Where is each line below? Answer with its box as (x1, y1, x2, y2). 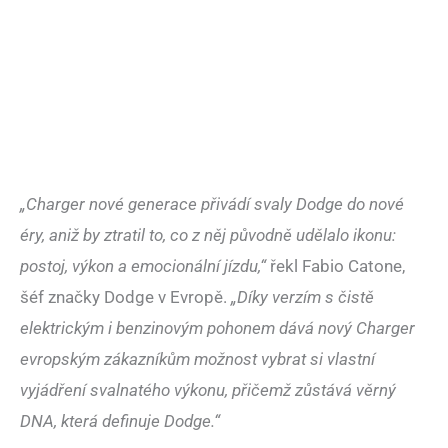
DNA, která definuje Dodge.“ (20, 411, 220, 432)
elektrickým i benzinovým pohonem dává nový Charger (20, 318, 415, 339)
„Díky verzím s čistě (231, 287, 374, 308)
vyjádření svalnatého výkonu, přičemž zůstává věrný (20, 380, 396, 401)
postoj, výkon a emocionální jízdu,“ (20, 256, 266, 277)
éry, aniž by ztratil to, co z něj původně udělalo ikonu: (20, 225, 396, 246)
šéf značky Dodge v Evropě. (20, 287, 231, 308)
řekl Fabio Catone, (266, 256, 405, 277)
